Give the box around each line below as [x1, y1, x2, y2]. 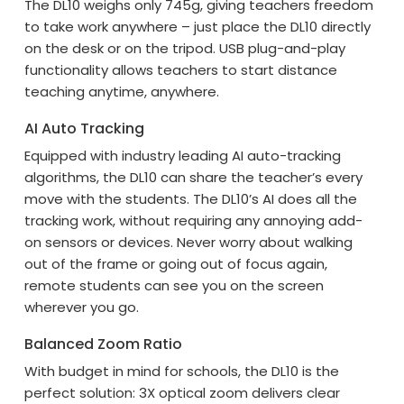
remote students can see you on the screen [24, 276, 325, 296]
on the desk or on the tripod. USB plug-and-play [24, 39, 346, 59]
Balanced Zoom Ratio [24, 334, 183, 355]
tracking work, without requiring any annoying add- [24, 211, 363, 231]
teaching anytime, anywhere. [24, 82, 220, 102]
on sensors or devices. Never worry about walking [24, 233, 353, 252]
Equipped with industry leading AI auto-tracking [24, 146, 342, 166]
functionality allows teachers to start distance [24, 60, 338, 80]
